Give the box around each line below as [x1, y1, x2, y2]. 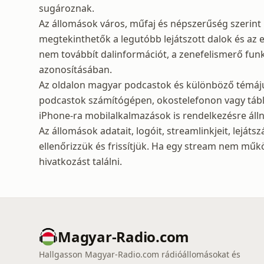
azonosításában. [39, 63, 112, 76]
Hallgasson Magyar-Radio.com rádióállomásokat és [39, 249, 240, 260]
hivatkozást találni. [39, 155, 122, 168]
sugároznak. [39, 2, 94, 15]
